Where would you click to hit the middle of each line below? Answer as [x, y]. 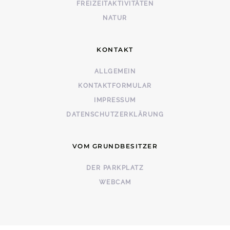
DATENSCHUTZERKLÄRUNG [115, 115]
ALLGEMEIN [115, 72]
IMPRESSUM [115, 100]
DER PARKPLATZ [115, 168]
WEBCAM [115, 183]
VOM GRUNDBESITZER [115, 146]
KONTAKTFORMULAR [115, 86]
